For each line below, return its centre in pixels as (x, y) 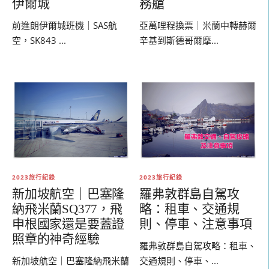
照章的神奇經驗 (56, 239)
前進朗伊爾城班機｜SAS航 (65, 26)
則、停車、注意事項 (196, 224)
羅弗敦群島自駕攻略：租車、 (198, 246)
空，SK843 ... (39, 41)
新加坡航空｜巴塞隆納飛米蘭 (71, 261)
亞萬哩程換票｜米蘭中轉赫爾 (198, 26)
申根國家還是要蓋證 (68, 224)
